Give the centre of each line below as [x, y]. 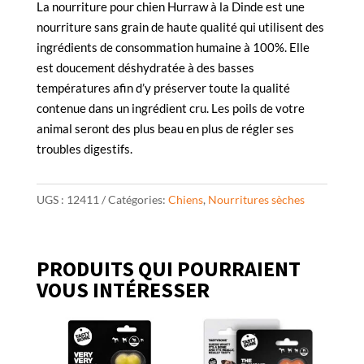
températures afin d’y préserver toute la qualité [163, 88]
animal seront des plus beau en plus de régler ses [165, 129]
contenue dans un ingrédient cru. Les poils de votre [170, 108]
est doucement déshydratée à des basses [145, 68]
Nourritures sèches [256, 200]
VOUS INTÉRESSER [123, 290]
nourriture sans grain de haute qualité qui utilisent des [180, 27]
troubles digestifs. [84, 149]
